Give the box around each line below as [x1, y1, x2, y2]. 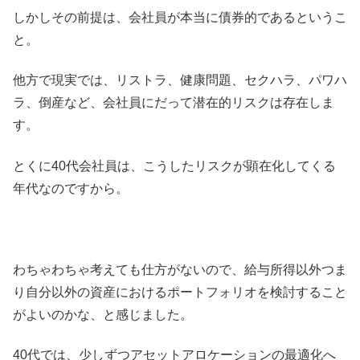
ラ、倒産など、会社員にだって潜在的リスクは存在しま [13, 96, 334, 110]
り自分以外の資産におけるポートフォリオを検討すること [13, 284, 347, 299]
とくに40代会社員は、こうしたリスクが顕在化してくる [13, 158, 336, 173]
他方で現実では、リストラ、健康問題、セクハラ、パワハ [13, 73, 347, 88]
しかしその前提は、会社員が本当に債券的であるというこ [13, 10, 347, 24]
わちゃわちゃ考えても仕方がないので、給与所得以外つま [13, 262, 347, 276]
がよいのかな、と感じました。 [13, 307, 193, 321]
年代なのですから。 [13, 181, 129, 195]
